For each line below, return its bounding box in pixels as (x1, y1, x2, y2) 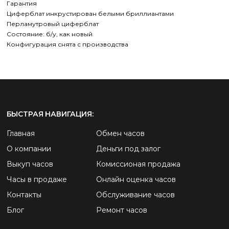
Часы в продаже (6, 175, 67, 184)
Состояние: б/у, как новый (6, 30, 93, 38)
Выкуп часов (6, 159, 53, 169)
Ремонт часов (96, 205, 147, 215)
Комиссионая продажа (96, 159, 180, 169)
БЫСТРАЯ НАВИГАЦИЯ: (6, 109, 94, 119)
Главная (6, 129, 35, 138)
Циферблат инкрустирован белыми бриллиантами (6, 10, 174, 17)
